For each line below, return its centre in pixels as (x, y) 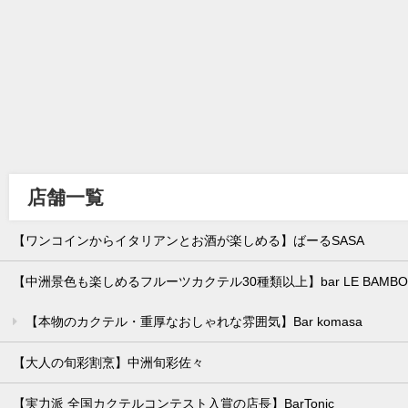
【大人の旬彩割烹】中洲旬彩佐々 (109, 362)
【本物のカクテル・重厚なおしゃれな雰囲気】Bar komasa (194, 321)
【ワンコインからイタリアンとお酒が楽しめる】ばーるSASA (189, 240)
